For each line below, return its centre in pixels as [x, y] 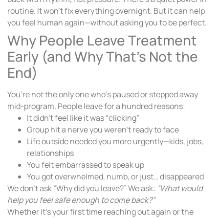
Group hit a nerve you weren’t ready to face [103, 130]
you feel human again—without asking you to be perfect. [107, 23]
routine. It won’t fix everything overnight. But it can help [106, 11]
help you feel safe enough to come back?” [81, 200]
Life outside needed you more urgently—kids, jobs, [115, 142]
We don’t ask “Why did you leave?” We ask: [82, 188]
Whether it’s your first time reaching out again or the [100, 212]
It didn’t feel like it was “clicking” [83, 118]
